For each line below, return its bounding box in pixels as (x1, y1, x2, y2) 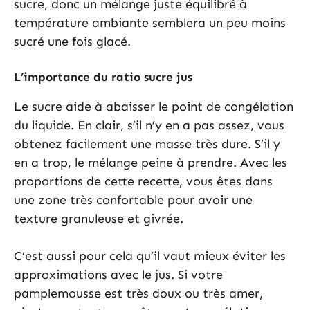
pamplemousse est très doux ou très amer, (14, 286, 263, 302)
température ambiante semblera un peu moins (14, 15, 286, 31)
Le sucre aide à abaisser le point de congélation (14, 99, 293, 115)
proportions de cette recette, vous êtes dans (14, 174, 273, 190)
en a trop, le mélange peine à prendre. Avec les (14, 155, 287, 171)
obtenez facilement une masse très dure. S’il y (14, 136, 280, 152)
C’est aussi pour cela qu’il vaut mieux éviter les (14, 248, 286, 264)
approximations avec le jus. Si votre (14, 267, 223, 283)
